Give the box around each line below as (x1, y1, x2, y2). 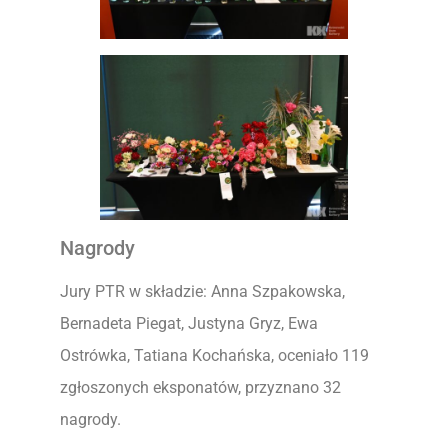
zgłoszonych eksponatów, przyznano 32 (60, 378, 341, 398)
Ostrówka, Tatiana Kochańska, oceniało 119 (60, 346, 369, 366)
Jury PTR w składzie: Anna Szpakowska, (60, 282, 345, 302)
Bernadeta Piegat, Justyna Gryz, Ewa (60, 314, 318, 334)
